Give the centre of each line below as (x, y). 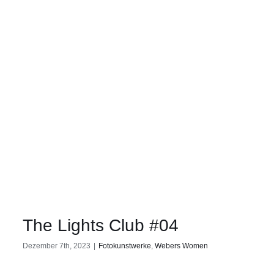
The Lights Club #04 (101, 225)
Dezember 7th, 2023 (57, 246)
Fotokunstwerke (125, 246)
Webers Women (181, 246)
